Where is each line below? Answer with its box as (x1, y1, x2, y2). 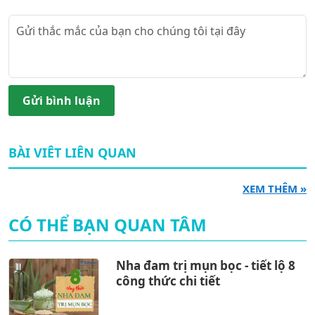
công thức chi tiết (116, 272, 221, 289)
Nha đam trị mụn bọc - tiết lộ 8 (116, 257, 296, 274)
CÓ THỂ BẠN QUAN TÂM (8, 212, 207, 236)
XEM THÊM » (243, 181, 307, 195)
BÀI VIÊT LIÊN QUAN (8, 143, 136, 161)
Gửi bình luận (22, 92, 101, 108)
